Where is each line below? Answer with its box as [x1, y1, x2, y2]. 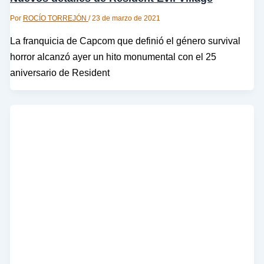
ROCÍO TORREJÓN [22, 14, 88, 22]
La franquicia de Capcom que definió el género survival [9, 35, 240, 47]
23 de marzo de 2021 [91, 14, 160, 22]
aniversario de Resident [9, 67, 110, 78]
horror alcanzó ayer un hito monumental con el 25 [9, 51, 216, 62]
